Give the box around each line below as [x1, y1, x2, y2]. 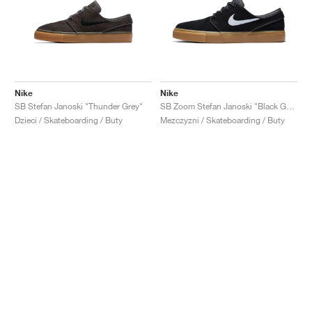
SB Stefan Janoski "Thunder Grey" [15, 100, 143, 111]
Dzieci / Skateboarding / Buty [15, 114, 123, 125]
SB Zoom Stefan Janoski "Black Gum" [286, 100, 295, 111]
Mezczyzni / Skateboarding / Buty [160, 114, 285, 125]
